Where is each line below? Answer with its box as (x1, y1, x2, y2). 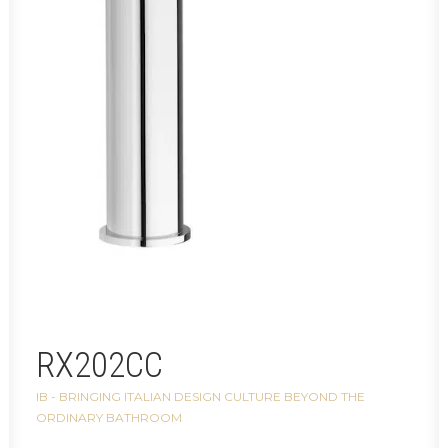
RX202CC (36, 345, 163, 386)
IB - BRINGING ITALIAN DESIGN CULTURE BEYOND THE (36, 389, 365, 404)
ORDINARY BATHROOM (36, 410, 182, 425)
